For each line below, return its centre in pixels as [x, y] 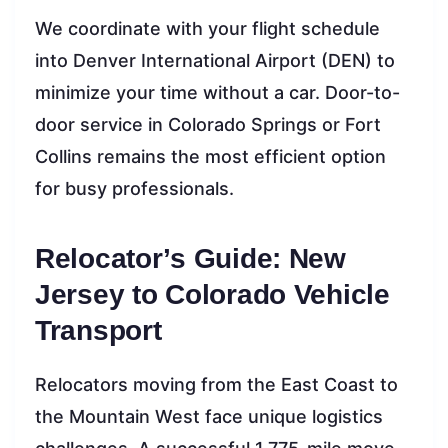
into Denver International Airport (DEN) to [215, 60]
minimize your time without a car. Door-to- [217, 92]
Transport [98, 330]
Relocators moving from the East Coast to [216, 384]
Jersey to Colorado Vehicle [212, 294]
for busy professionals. [134, 188]
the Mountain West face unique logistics [209, 416]
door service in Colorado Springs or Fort [208, 124]
